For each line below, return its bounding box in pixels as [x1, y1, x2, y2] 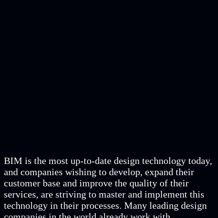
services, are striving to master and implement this [4, 189, 204, 200]
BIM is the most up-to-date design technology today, [4, 155, 212, 166]
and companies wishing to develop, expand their [4, 166, 194, 177]
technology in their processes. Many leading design [4, 200, 207, 211]
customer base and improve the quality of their [4, 178, 189, 188]
